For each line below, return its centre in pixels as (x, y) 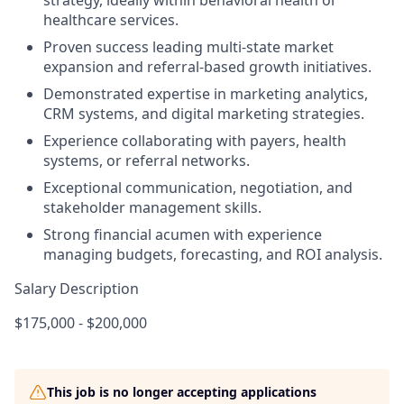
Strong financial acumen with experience (183, 234)
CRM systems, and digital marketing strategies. (204, 114)
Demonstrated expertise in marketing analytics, (206, 94)
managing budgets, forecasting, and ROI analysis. (213, 254)
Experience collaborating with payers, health (195, 141)
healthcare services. (111, 20)
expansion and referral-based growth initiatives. (207, 67)
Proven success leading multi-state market (188, 47)
